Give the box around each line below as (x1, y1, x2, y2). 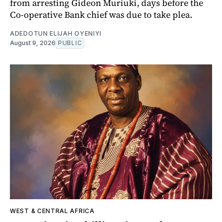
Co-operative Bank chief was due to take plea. (10, 8, 192, 21)
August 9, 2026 (10, 39, 55, 47)
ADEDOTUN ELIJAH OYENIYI (10, 30, 102, 38)
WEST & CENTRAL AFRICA (10, 207, 95, 215)
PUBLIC (58, 39, 82, 47)
